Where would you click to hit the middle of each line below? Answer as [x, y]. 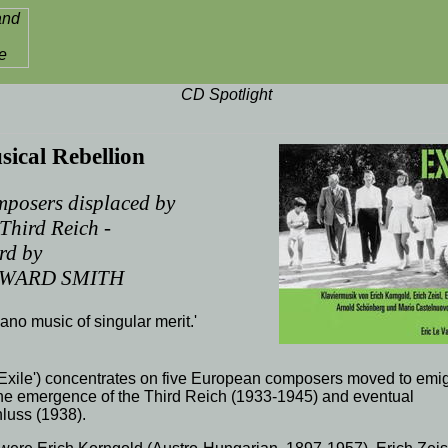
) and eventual [364, 396]
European [226, 378]
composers [304, 378]
